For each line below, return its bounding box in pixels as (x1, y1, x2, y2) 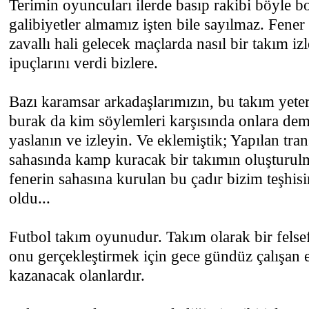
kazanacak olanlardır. (9, 266, 145, 284)
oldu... (9, 189, 50, 207)
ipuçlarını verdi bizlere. (9, 54, 158, 72)
